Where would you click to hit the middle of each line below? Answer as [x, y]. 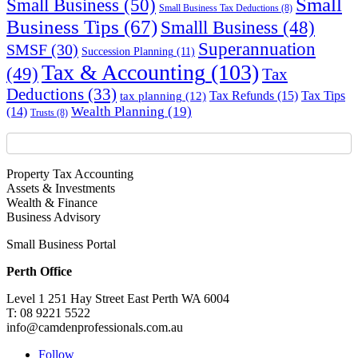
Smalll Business [219, 27]
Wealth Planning [118, 111]
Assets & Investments [61, 189]
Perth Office [39, 272]
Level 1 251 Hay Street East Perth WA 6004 [118, 299]
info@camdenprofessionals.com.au [95, 328]
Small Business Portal [61, 245]
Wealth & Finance [52, 203]
